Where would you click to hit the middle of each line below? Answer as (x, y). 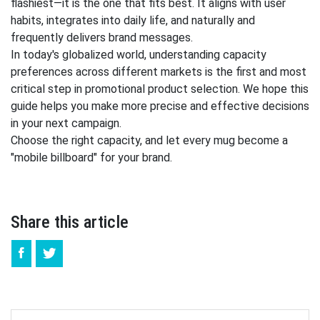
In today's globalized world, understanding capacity (139, 55)
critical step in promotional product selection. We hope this (160, 89)
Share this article (70, 222)
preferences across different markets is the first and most (159, 72)
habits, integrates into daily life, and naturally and (133, 20)
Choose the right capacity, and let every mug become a (149, 140)
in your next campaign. (66, 123)
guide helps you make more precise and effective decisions (160, 106)
